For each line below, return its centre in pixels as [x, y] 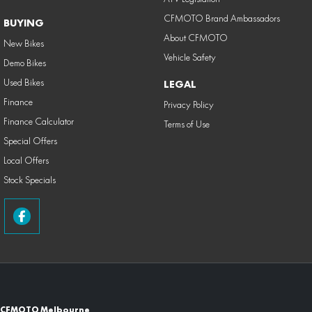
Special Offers [30, 141]
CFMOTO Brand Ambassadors [221, 18]
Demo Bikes [25, 63]
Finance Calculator [39, 122]
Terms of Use [186, 124]
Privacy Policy [188, 105]
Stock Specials [30, 180]
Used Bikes [24, 83]
